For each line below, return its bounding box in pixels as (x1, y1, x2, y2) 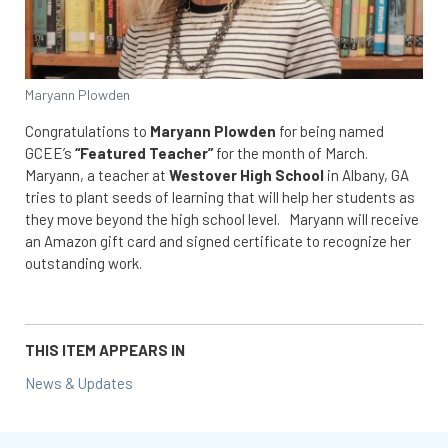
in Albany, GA (324, 165, 409, 184)
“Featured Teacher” (75, 143, 213, 162)
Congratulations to (25, 121, 150, 140)
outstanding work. (25, 253, 148, 272)
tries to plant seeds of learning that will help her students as (25, 187, 415, 206)
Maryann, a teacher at (25, 165, 169, 184)
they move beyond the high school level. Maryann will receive (25, 209, 419, 228)
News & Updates (25, 373, 133, 392)
